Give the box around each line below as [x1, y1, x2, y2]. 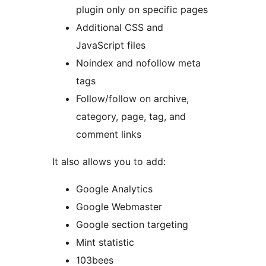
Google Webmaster [76, 201, 162, 213]
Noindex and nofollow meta [76, 57, 201, 69]
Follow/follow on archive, [76, 93, 189, 105]
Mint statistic [76, 236, 134, 249]
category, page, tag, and [76, 110, 186, 123]
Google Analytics [76, 183, 153, 195]
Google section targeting [76, 218, 188, 231]
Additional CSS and [76, 21, 163, 34]
